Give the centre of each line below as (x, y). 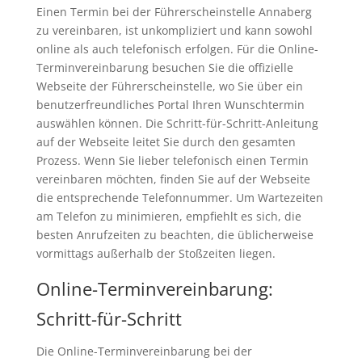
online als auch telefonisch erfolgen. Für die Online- (177, 49)
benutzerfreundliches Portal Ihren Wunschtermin (170, 105)
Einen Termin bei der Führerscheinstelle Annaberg (174, 12)
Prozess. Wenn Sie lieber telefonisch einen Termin (172, 161)
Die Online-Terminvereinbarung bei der (144, 351)
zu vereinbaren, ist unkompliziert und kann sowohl (174, 31)
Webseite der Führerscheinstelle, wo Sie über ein (169, 86)
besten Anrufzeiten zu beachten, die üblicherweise (175, 235)
